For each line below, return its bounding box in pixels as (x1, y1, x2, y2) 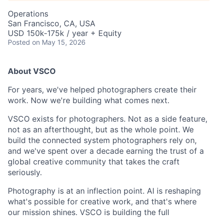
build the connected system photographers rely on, (8, 135, 197, 145)
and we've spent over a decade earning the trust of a (8, 146, 204, 156)
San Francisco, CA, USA (8, 18, 95, 28)
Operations (8, 9, 48, 18)
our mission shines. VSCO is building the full (8, 207, 169, 217)
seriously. (8, 167, 42, 177)
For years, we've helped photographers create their (8, 85, 197, 94)
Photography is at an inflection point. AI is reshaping (8, 186, 201, 196)
